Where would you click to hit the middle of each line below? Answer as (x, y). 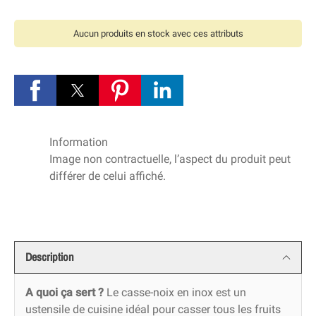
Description (50, 257)
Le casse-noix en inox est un (175, 293)
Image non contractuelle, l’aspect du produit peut (170, 159)
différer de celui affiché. (108, 176)
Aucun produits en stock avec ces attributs (158, 34)
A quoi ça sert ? (65, 293)
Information (79, 142)
